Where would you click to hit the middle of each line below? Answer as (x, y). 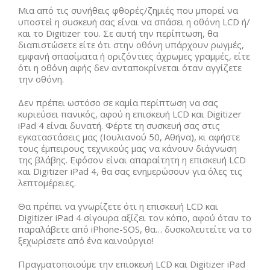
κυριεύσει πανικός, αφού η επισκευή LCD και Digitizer (130, 114)
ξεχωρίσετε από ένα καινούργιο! (86, 240)
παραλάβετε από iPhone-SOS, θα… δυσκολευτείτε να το (135, 229)
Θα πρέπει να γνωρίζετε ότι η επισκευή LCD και (118, 206)
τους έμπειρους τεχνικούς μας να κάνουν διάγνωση (127, 148)
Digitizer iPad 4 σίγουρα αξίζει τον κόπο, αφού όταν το (135, 218)
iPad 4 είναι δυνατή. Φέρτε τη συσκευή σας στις (119, 125)
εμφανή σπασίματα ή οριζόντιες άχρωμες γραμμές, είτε (134, 56)
